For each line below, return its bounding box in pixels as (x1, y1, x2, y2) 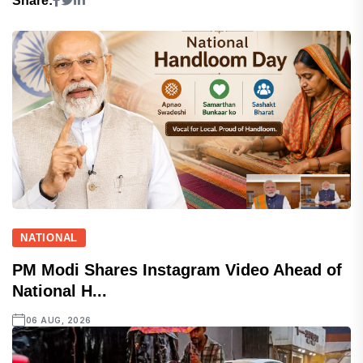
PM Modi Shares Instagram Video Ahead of (12, 261, 342, 280)
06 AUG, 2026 (25, 315, 92, 326)
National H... (12, 282, 107, 301)
